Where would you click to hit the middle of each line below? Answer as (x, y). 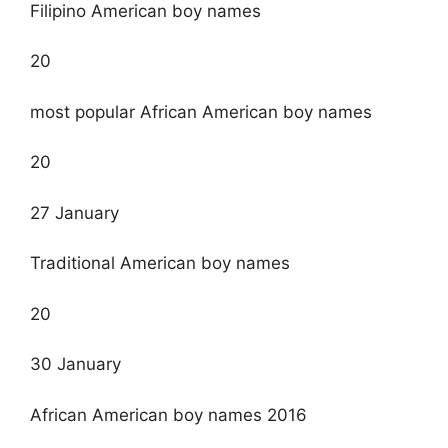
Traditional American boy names (160, 263)
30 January (75, 364)
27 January (74, 212)
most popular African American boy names (201, 111)
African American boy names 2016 (168, 414)
